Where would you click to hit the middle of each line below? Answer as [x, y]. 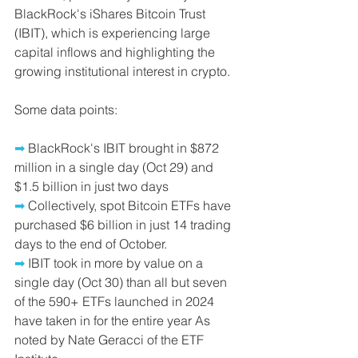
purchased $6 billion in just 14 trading [124, 225]
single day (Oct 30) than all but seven [122, 282]
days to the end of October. [91, 244]
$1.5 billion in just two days [91, 186]
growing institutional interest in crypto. [122, 71]
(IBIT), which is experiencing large [114, 33]
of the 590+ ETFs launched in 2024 [116, 301]
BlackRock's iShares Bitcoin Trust [111, 14]
